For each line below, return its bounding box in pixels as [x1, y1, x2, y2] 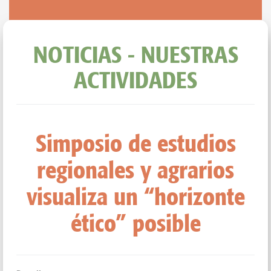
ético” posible [70, 207, 201, 238]
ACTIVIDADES [74, 65, 197, 94]
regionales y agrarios [37, 154, 234, 184]
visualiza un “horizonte [26, 181, 245, 211]
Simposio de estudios [35, 128, 236, 158]
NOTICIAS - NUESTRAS [33, 40, 238, 69]
